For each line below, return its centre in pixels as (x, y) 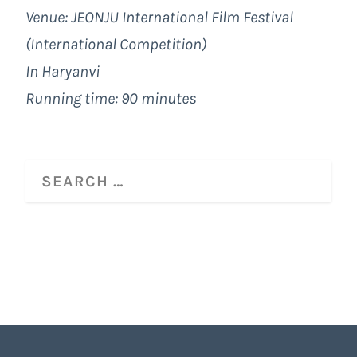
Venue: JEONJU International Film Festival (159, 17)
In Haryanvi (63, 71)
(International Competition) (116, 44)
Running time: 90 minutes (111, 98)
